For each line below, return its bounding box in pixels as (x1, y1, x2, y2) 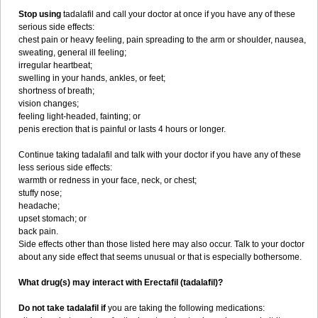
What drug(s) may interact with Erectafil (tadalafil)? (18, 278, 223, 287)
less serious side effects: (18, 163, 112, 172)
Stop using (18, 9, 61, 19)
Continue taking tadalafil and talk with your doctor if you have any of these (18, 150, 301, 160)
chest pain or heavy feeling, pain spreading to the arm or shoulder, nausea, (18, 35, 306, 45)
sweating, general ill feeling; (18, 48, 126, 57)
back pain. (18, 226, 58, 236)
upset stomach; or (18, 214, 87, 224)
